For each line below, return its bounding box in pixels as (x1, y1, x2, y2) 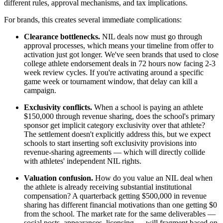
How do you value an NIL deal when (93, 174, 213, 183)
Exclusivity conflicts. (24, 103, 92, 112)
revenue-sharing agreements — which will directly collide (24, 148, 205, 157)
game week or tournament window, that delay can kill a (24, 77, 198, 86)
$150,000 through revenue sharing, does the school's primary (24, 112, 215, 121)
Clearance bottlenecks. (24, 32, 100, 41)
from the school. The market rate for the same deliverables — (24, 210, 216, 219)
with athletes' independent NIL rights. (24, 157, 141, 166)
